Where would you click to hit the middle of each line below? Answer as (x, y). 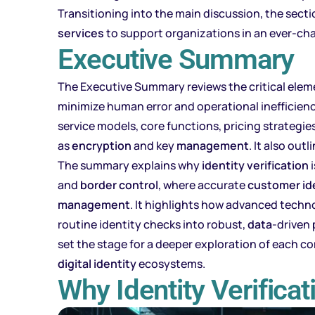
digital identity (97, 263)
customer (274, 185)
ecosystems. (171, 263)
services (81, 33)
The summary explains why (130, 165)
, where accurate (203, 185)
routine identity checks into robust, (153, 224)
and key (154, 145)
